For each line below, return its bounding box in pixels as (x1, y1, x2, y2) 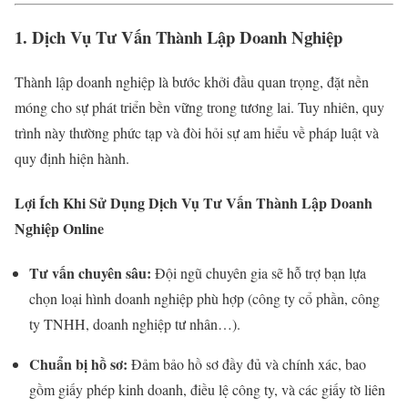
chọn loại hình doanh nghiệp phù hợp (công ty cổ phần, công (29, 289, 380, 309)
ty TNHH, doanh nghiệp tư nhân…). (29, 314, 240, 334)
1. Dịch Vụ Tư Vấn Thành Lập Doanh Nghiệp (15, 24, 342, 49)
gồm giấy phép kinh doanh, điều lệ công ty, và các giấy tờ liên (29, 380, 385, 400)
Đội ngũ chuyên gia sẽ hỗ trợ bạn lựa (151, 263, 366, 283)
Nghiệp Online (15, 217, 104, 239)
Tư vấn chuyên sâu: (29, 262, 151, 284)
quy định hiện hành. (15, 148, 129, 168)
